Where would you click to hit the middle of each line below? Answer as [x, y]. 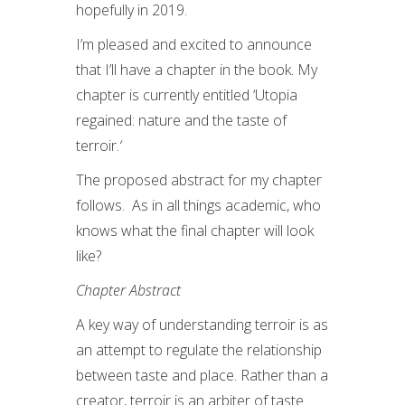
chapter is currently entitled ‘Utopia [187, 95]
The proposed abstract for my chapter [199, 180]
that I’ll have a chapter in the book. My [197, 70]
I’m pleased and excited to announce [194, 44]
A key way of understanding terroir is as [202, 325]
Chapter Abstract [128, 290]
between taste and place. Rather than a [202, 375]
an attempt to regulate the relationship [199, 350]
